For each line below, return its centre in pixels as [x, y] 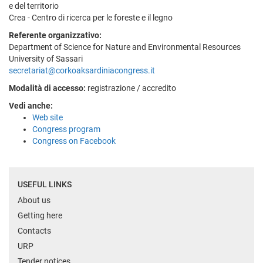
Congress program [66, 129]
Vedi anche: [31, 105]
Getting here [40, 215]
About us [34, 200]
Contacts [34, 230]
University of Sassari [46, 58]
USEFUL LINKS [45, 184]
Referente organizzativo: [55, 35]
